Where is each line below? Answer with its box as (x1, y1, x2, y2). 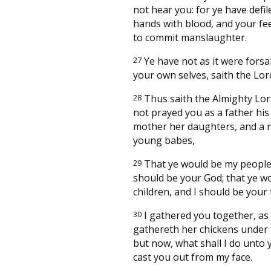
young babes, (133, 133, 195, 147)
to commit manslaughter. (133, 30, 247, 44)
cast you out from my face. (133, 250, 252, 264)
